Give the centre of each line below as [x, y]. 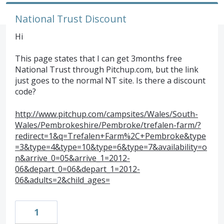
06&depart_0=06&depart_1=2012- [77, 169]
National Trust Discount [71, 19]
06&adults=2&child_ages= [62, 180]
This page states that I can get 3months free [98, 59]
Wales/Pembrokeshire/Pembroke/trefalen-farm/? [108, 125]
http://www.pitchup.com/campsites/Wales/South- [106, 114]
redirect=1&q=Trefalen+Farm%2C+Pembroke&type [110, 136]
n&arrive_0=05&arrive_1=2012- [72, 158]
